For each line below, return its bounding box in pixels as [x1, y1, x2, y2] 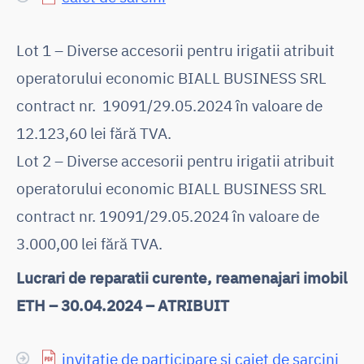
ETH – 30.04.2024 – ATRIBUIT [16, 294, 229, 315]
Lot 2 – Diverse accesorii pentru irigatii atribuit [16, 149, 335, 171]
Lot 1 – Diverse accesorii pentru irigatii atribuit [16, 39, 335, 60]
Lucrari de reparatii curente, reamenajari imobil [16, 266, 347, 288]
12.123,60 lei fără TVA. [16, 122, 171, 143]
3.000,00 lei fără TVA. [16, 232, 162, 253]
